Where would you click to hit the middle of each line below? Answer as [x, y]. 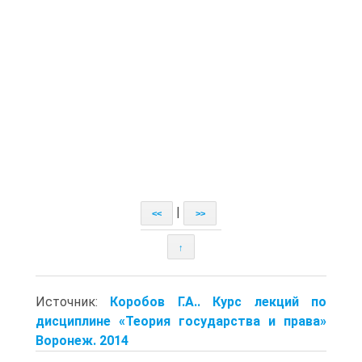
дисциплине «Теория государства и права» [181, 321]
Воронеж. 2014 [82, 340]
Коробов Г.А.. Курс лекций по [219, 301]
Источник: [73, 301]
